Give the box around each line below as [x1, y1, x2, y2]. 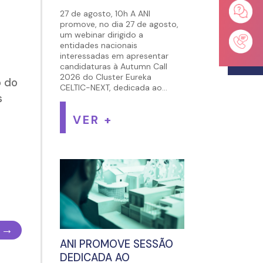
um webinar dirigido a [59, 29, 143, 41]
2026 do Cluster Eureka [59, 72, 151, 83]
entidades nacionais [59, 40, 137, 51]
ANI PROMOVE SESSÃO [59, 237, 173, 252]
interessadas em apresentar [59, 50, 168, 62]
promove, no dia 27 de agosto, [59, 19, 178, 30]
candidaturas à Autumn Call [59, 61, 167, 72]
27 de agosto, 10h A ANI [59, 8, 150, 19]
